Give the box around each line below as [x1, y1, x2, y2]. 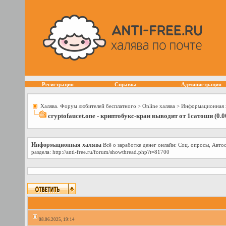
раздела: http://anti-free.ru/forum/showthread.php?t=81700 [31, 149, 169, 155]
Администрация [181, 81, 221, 87]
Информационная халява [31, 141, 101, 148]
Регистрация [42, 81, 74, 87]
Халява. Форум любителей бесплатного [40, 103, 136, 109]
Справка [114, 81, 137, 87]
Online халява [142, 103, 175, 109]
